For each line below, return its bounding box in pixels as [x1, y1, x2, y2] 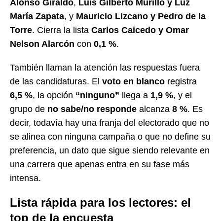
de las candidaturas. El [10, 76, 102, 86]
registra [165, 76, 197, 86]
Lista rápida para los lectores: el [10, 195, 191, 209]
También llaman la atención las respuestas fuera [10, 62, 200, 73]
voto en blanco [102, 76, 165, 86]
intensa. [10, 173, 41, 183]
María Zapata [10, 11, 64, 21]
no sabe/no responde [47, 104, 137, 114]
